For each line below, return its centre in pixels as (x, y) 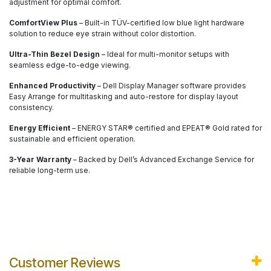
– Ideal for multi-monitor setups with (165, 54)
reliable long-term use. (50, 171)
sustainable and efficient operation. (72, 139)
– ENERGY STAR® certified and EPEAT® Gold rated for (166, 128)
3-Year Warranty (40, 160)
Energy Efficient (40, 128)
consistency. (31, 108)
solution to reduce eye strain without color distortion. (103, 34)
